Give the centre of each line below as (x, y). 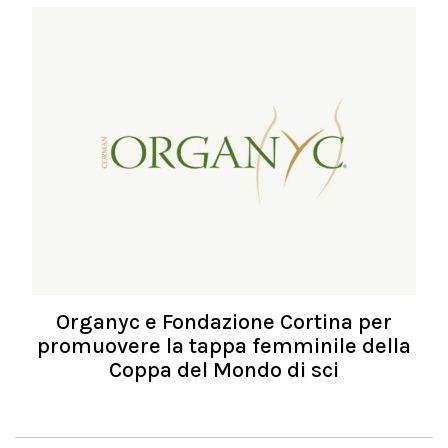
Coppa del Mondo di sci (224, 370)
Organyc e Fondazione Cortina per (224, 322)
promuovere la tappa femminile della (224, 346)
